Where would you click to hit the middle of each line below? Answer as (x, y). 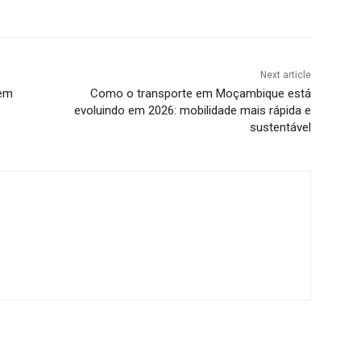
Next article (285, 75)
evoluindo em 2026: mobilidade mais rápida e (192, 111)
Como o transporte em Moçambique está (200, 94)
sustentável (280, 128)
